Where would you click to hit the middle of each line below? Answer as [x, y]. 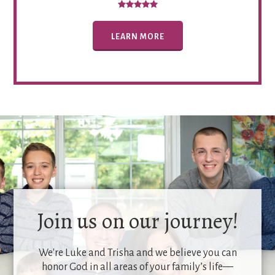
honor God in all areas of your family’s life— [137, 267]
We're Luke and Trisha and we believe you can [137, 253]
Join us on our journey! [137, 221]
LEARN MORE [137, 37]
